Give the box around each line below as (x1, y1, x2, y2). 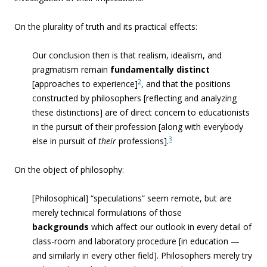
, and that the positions (141, 78, 231, 89)
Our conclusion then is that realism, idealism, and (32, 49, 222, 61)
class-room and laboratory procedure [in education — (32, 235, 240, 247)
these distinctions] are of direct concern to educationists (32, 107, 250, 118)
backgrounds (32, 221, 89, 232)
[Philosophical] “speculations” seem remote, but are (32, 193, 232, 204)
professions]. (116, 135, 169, 147)
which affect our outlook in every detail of (89, 221, 252, 232)
